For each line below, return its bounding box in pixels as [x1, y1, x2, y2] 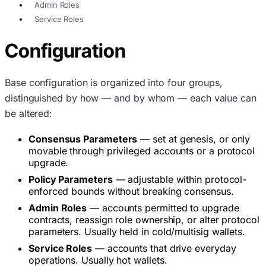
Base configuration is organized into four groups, [5, 76, 223, 88]
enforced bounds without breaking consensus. [28, 185, 234, 197]
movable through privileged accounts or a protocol [28, 144, 255, 157]
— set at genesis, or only [137, 132, 251, 145]
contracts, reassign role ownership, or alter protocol [28, 213, 259, 226]
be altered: [5, 107, 53, 119]
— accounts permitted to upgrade [87, 201, 239, 214]
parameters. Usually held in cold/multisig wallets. [28, 225, 246, 237]
